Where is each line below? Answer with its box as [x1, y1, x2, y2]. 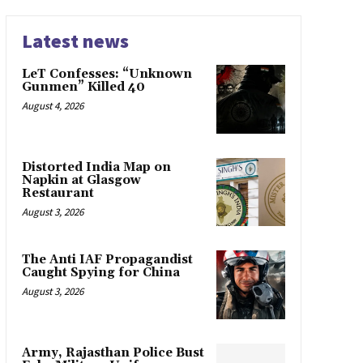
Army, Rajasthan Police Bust [21, 344, 204, 361]
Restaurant [21, 185, 94, 201]
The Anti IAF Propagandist [21, 252, 193, 268]
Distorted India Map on [21, 159, 171, 175]
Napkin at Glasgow [21, 172, 141, 188]
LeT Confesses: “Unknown [21, 66, 192, 82]
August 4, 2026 [21, 99, 83, 113]
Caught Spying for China [21, 265, 180, 281]
